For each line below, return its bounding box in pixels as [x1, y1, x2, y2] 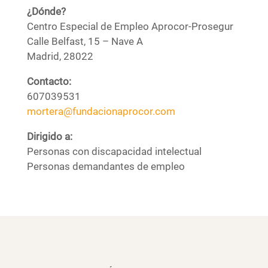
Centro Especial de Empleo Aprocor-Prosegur [26, 20, 233, 33]
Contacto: [26, 75, 71, 88]
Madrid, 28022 [26, 50, 93, 63]
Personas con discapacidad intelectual [26, 145, 202, 158]
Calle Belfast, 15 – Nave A [26, 35, 143, 48]
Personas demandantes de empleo [26, 160, 185, 173]
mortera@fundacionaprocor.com [26, 105, 175, 118]
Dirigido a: [26, 130, 72, 143]
